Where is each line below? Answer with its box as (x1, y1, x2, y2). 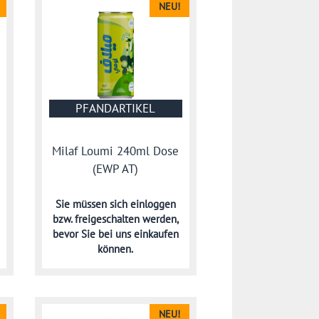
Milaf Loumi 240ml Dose (52, 143, 179, 159)
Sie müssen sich (55, 197, 130, 211)
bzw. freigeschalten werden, (52, 211, 179, 226)
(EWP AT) (93, 161, 139, 177)
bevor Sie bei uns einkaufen (52, 226, 179, 241)
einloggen (130, 197, 176, 211)
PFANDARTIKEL (75, 100, 156, 116)
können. (98, 241, 134, 256)
